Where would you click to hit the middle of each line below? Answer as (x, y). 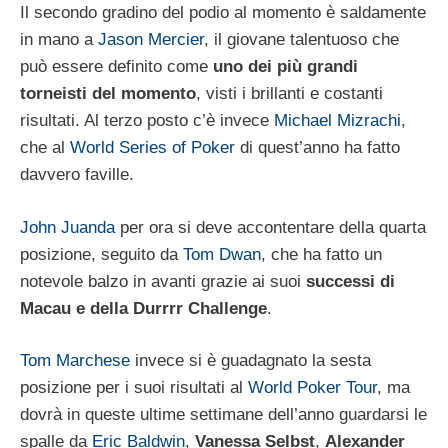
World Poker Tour (312, 388)
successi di (350, 281)
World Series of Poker (152, 148)
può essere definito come (114, 67)
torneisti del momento (108, 94)
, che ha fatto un (321, 254)
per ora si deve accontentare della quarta (270, 227)
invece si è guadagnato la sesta (250, 361)
